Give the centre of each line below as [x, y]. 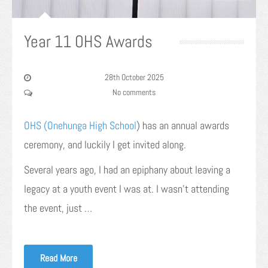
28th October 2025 [134, 77]
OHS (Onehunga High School [80, 125]
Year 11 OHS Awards [88, 41]
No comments [134, 92]
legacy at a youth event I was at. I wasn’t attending [127, 188]
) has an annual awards [183, 125]
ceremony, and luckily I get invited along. [105, 144]
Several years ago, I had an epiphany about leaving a [127, 169]
